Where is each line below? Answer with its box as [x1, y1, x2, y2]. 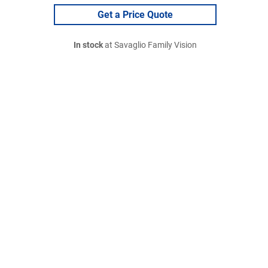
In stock [74, 40, 103, 50]
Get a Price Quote [98, 9, 173, 20]
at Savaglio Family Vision [103, 40, 197, 50]
